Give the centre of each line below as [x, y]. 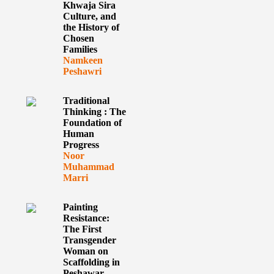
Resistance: [86, 218]
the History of [91, 27]
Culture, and [89, 16]
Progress [81, 145]
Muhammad [88, 167]
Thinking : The [94, 112]
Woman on [85, 251]
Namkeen [83, 60]
